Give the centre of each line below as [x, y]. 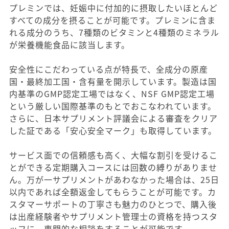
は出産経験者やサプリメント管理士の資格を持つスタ [113, 216]
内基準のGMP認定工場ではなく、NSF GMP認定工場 [112, 94]
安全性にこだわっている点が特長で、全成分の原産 [109, 69]
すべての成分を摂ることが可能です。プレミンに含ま [112, 20]
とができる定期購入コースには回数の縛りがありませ [113, 167]
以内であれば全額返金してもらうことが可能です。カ [113, 192]
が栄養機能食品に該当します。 [70, 44]
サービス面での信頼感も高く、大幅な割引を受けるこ [113, 155]
